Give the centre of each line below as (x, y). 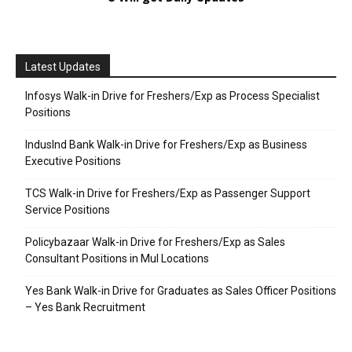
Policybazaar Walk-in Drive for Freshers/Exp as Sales (155, 242)
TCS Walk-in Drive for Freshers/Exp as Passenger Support (168, 194)
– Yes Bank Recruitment (85, 308)
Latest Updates (63, 67)
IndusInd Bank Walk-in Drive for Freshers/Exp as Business (166, 145)
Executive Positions (73, 161)
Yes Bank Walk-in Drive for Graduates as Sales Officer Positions (181, 291)
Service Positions (68, 210)
